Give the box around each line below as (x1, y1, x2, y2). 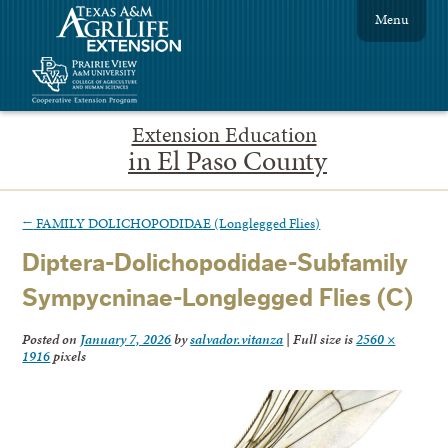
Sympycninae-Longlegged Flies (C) (22, 286, 414, 312)
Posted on (22, 329, 81, 350)
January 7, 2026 (80, 329, 172, 350)
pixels (50, 346, 87, 367)
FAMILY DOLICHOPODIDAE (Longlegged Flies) (33, 212, 321, 233)
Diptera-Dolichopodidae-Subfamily (22, 251, 409, 277)
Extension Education (131, 119, 317, 150)
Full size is (290, 329, 357, 350)
